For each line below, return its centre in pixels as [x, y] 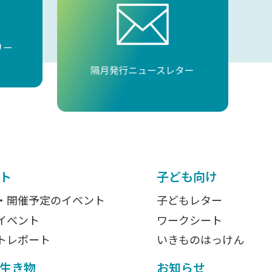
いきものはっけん [200, 239]
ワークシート [189, 219]
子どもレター [189, 200]
